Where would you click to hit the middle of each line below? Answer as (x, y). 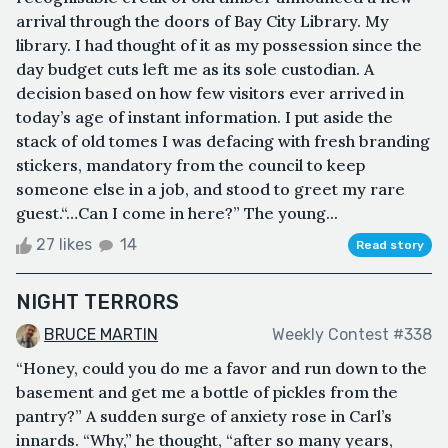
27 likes (64, 244)
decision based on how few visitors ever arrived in (210, 92)
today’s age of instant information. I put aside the (204, 116)
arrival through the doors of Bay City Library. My (202, 20)
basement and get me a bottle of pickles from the (207, 391)
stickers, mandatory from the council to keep (190, 164)
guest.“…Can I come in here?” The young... (177, 212)
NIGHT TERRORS (97, 301)
